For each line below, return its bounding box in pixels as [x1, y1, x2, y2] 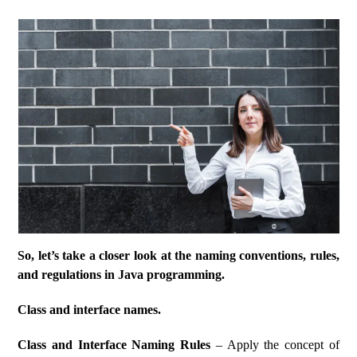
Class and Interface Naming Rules [18, 338, 216, 351]
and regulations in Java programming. [18, 268, 226, 281]
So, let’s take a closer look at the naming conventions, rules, [18, 249, 339, 262]
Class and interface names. [18, 303, 162, 316]
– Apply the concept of [215, 338, 339, 351]
